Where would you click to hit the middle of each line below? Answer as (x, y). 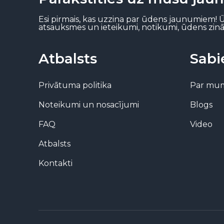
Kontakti (56, 163)
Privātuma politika (75, 85)
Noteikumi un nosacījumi (89, 105)
